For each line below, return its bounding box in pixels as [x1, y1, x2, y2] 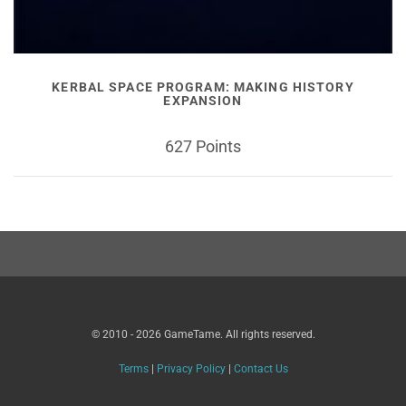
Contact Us [233, 362, 288, 375]
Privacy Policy [156, 362, 226, 375]
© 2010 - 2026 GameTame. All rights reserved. [91, 327, 315, 341]
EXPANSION [163, 93, 243, 109]
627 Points [165, 136, 241, 156]
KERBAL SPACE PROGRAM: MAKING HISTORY [52, 80, 354, 95]
